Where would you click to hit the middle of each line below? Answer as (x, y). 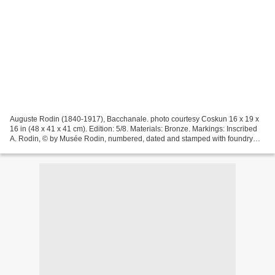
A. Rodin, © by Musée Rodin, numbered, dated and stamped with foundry (131, 138)
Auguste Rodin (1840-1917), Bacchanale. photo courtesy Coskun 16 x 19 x (134, 119)
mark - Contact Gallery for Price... (64, 148)
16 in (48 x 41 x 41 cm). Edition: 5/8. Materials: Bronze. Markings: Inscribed (134, 129)
